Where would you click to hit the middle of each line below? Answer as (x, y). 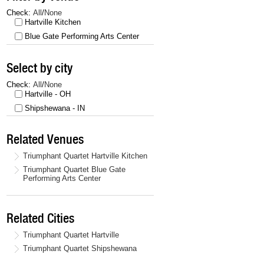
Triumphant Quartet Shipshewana (80, 249)
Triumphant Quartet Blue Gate (74, 169)
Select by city (39, 67)
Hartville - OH (48, 94)
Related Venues (45, 139)
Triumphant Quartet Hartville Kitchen (85, 156)
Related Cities (40, 218)
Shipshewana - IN (55, 108)
